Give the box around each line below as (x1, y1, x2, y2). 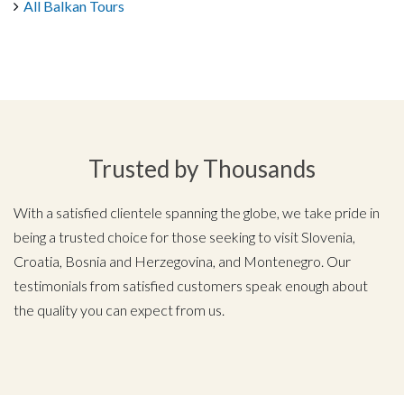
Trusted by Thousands (88, 153, 316, 183)
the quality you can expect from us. (14, 300, 225, 318)
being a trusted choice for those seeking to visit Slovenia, (14, 227, 355, 245)
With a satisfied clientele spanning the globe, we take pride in (14, 203, 380, 221)
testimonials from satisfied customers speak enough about (14, 276, 368, 294)
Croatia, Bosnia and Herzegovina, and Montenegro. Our (14, 252, 351, 270)
